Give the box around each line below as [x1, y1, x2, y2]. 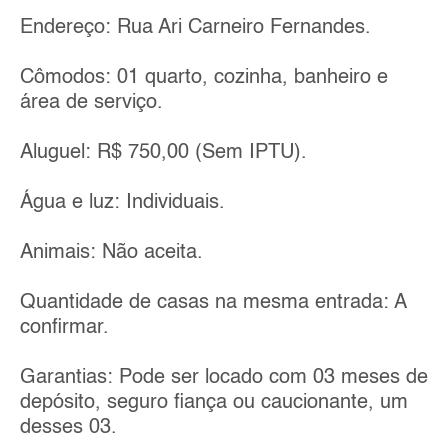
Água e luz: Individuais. [20, 192, 225, 213]
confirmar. [20, 317, 109, 338]
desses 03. [20, 417, 117, 438]
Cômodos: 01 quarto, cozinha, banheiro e [20, 67, 388, 88]
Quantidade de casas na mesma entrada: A [20, 292, 406, 313]
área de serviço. [20, 92, 163, 113]
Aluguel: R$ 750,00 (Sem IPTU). [20, 142, 307, 163]
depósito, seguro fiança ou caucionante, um [20, 392, 408, 413]
